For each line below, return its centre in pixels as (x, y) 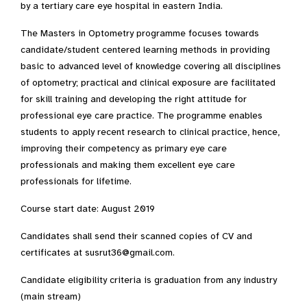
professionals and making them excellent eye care (128, 165)
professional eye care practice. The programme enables (142, 116)
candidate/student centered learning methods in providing (145, 50)
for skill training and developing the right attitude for (134, 99)
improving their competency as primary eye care (124, 149)
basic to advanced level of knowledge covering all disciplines (151, 66)
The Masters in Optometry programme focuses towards (140, 34)
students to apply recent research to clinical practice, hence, (150, 132)
